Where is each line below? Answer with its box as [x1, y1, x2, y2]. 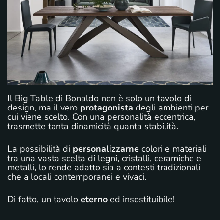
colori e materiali [139, 142, 207, 155]
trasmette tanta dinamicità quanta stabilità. [7, 120, 178, 132]
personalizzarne [73, 142, 139, 155]
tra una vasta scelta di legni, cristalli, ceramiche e [7, 152, 201, 164]
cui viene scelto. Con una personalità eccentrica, [7, 110, 195, 123]
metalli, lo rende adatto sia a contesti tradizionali [7, 161, 200, 173]
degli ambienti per [133, 101, 208, 113]
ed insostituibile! [108, 193, 175, 205]
